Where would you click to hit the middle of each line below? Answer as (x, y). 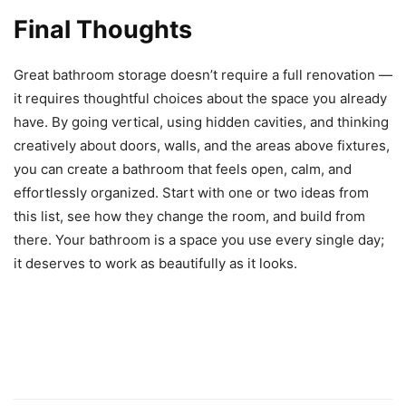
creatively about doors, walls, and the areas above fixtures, (202, 146)
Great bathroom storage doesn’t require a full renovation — (203, 75)
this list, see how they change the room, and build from (189, 217)
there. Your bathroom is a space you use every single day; (199, 240)
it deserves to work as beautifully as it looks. (155, 264)
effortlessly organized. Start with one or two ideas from (191, 193)
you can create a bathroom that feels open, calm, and (183, 169)
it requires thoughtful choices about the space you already (200, 99)
